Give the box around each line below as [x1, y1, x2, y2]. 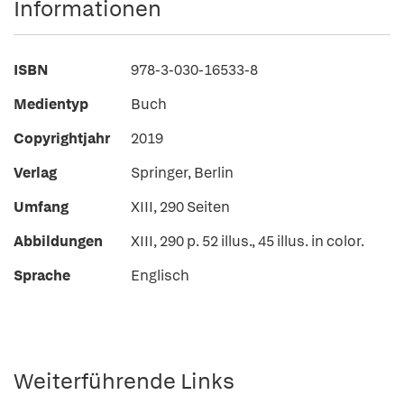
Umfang [14, 197, 69, 216]
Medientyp [14, 95, 88, 114]
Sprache [14, 266, 70, 285]
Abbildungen [14, 232, 103, 251]
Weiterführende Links [14, 367, 234, 395]
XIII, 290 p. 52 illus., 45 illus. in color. [131, 232, 364, 251]
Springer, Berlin [131, 163, 234, 182]
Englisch [131, 266, 189, 285]
